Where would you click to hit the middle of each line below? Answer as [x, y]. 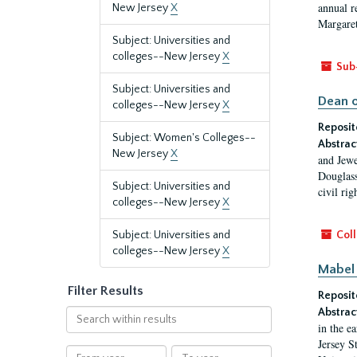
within [81, 329]
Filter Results [106, 291]
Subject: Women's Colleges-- [184, 138]
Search [82, 313]
